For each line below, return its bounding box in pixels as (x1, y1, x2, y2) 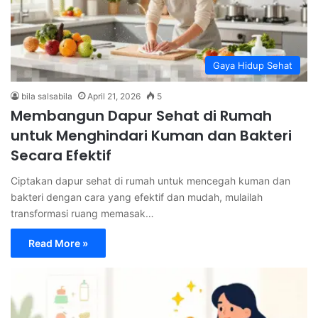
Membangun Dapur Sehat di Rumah (11, 106, 272, 126)
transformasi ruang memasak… (11, 207, 154, 220)
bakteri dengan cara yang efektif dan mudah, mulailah (11, 191, 263, 204)
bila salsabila (21, 91, 72, 102)
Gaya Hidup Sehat (213, 60, 292, 72)
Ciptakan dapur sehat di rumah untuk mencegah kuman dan (11, 175, 290, 187)
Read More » (28, 237, 88, 250)
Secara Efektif (11, 146, 111, 166)
